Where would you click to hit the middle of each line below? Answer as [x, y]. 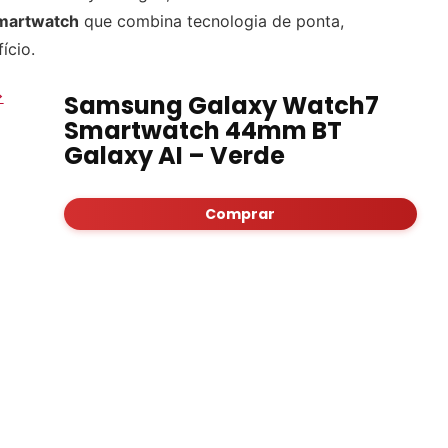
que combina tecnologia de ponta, [211, 21]
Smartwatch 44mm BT [202, 130]
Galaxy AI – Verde [174, 155]
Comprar [240, 214]
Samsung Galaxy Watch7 [221, 105]
